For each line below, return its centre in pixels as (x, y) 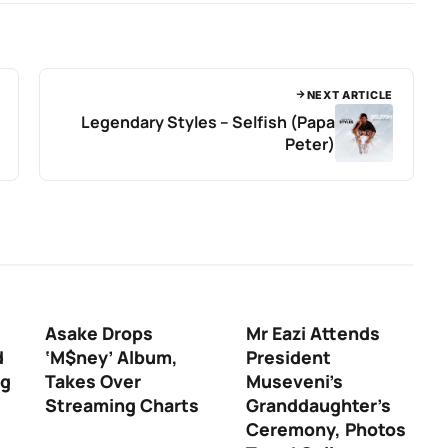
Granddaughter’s (318, 404)
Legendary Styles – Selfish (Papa (208, 121)
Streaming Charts (122, 404)
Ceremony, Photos (325, 428)
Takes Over (93, 380)
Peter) (310, 143)
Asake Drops (99, 332)
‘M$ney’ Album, (111, 356)
